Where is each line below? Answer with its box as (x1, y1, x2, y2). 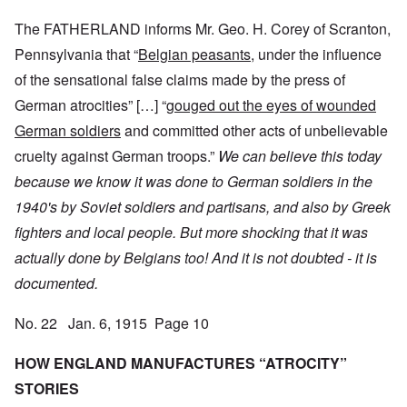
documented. (15, 273, 98, 294)
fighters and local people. (15, 222, 176, 243)
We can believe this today (218, 145, 382, 167)
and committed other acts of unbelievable (121, 120, 388, 142)
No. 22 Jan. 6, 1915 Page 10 (15, 313, 209, 334)
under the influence (254, 44, 382, 65)
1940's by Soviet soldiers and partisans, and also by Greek (15, 196, 391, 218)
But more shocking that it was (180, 222, 368, 243)
